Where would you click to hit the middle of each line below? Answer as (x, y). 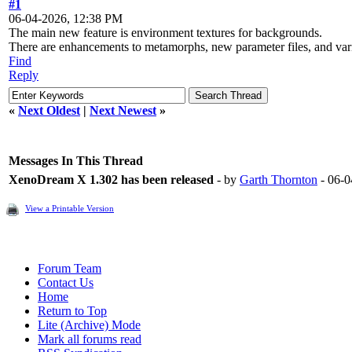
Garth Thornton (279, 179)
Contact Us (66, 282)
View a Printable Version (70, 208)
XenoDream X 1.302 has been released (111, 179)
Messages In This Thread (76, 160)
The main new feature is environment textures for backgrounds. (165, 32)
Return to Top (72, 310)
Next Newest (123, 110)
